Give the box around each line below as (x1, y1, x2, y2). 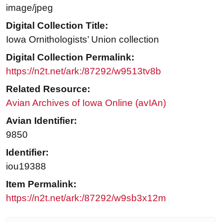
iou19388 (6, 161, 46, 171)
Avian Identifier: (6, 115, 77, 126)
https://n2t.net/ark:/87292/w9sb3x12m (6, 192, 166, 203)
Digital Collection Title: (6, 20, 108, 31)
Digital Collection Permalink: (6, 52, 134, 62)
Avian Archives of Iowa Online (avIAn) (6, 97, 166, 108)
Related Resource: (6, 83, 90, 94)
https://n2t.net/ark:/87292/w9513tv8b (6, 65, 161, 76)
